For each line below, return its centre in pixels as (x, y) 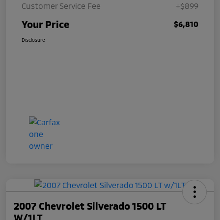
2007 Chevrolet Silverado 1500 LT (90, 206)
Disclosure (33, 40)
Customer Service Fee (61, 6)
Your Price (45, 24)
